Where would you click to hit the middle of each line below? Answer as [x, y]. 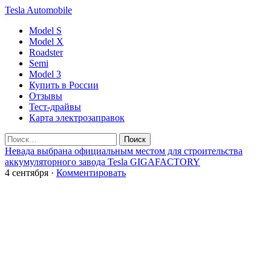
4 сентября [27, 173]
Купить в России [64, 85]
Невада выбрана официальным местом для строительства [124, 151]
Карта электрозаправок [77, 118]
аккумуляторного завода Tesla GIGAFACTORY [103, 162]
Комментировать [91, 173]
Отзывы [46, 96]
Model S [45, 31]
